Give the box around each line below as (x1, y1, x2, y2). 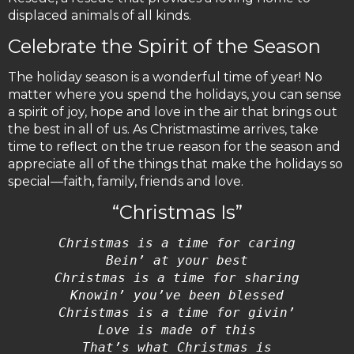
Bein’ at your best (106, 253, 248, 269)
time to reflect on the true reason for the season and (8, 139, 341, 155)
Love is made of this (98, 322, 256, 338)
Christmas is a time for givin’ (58, 305, 296, 321)
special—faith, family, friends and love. (8, 174, 243, 190)
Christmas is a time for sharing (55, 270, 299, 286)
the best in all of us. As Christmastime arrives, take (8, 122, 318, 137)
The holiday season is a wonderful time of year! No (8, 70, 322, 85)
